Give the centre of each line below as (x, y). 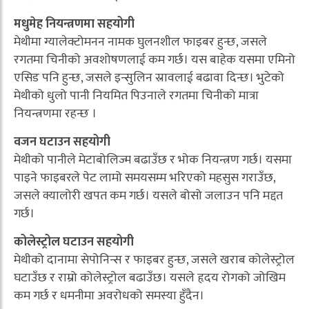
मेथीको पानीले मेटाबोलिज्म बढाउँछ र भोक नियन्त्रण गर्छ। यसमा (153, 160)
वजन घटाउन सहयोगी (62, 142)
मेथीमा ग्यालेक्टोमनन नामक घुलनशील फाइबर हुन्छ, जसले (140, 42)
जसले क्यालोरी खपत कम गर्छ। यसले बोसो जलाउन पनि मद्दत (148, 196)
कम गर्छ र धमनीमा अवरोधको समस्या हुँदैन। (109, 296)
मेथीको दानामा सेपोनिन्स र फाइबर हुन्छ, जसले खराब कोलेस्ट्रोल (154, 260)
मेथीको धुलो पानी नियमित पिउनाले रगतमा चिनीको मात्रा (136, 96)
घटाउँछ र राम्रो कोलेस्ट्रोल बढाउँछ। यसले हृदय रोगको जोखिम (150, 278)
